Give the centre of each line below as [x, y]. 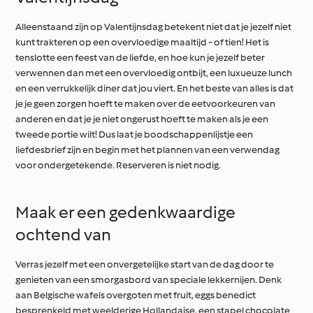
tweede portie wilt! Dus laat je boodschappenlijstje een [134, 135]
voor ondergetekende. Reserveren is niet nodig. [118, 166]
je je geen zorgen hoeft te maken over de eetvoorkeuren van [146, 104]
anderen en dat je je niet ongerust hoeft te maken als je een [142, 119]
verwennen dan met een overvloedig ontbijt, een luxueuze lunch [154, 73]
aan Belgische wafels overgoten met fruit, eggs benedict [136, 296]
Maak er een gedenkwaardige [126, 212]
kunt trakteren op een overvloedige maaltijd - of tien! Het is [143, 43]
